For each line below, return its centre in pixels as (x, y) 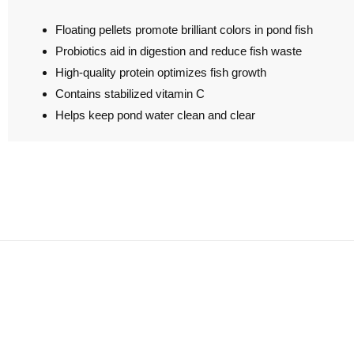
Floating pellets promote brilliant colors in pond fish (184, 30)
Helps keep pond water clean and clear (155, 115)
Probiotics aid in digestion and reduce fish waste (179, 51)
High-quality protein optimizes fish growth (161, 73)
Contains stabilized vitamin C (130, 94)
